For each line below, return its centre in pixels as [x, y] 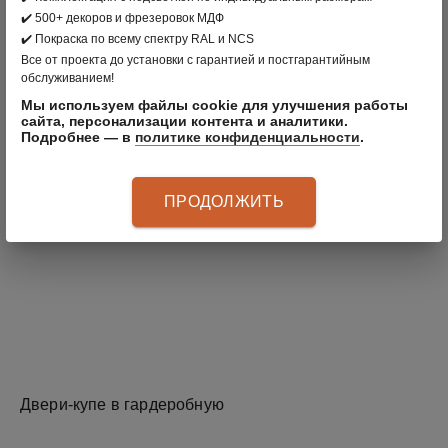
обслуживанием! [67, 78]
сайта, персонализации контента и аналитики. [184, 121]
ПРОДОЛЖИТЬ [224, 201]
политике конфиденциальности [247, 137]
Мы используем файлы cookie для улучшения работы [214, 105]
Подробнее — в [78, 137]
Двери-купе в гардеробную [122, 404]
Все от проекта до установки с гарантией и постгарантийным [195, 60]
